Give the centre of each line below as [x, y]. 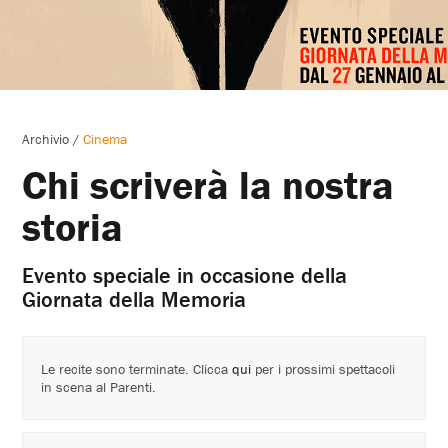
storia [73, 226]
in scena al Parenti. [99, 386]
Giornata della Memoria [134, 299]
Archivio [46, 138]
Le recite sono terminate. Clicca [137, 368]
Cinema [105, 138]
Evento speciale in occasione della [185, 275]
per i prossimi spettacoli [323, 368]
